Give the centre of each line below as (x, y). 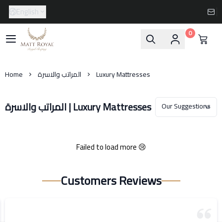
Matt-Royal (42, 45)
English (28, 11)
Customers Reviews (111, 181)
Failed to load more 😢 (111, 147)
